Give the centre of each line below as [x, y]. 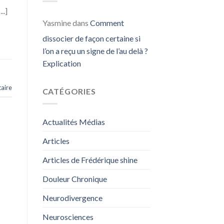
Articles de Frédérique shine [90, 159]
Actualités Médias [73, 121]
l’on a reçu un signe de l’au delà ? [95, 51]
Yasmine [56, 23]
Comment [107, 23]
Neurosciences [68, 216]
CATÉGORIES [69, 91]
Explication [61, 63]
